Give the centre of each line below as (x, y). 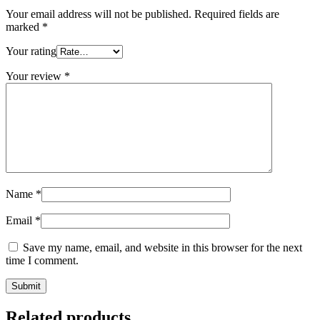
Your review (35, 76)
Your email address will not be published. (99, 14)
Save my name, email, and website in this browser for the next (162, 247)
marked (24, 26)
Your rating (31, 51)
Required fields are (237, 14)
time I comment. (42, 260)
